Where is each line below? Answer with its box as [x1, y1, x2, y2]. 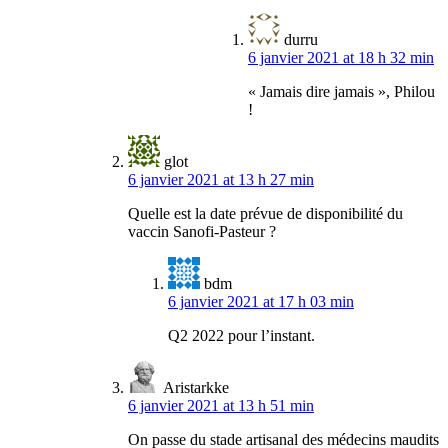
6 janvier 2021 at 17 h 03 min [168, 293, 354, 311]
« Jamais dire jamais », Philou [248, 83, 435, 101]
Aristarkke [163, 379, 229, 397]
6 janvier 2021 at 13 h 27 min [128, 171, 314, 189]
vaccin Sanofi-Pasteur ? [128, 223, 276, 241]
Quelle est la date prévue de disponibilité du [128, 205, 403, 223]
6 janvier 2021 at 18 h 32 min [248, 49, 434, 67]
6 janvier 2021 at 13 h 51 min [128, 397, 314, 415]
